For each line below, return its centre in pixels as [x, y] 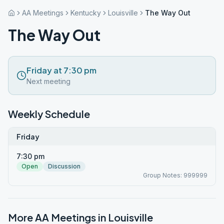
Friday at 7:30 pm [61, 70]
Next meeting [48, 81]
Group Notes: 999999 [175, 175]
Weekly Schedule [49, 114]
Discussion [64, 166]
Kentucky [86, 13]
